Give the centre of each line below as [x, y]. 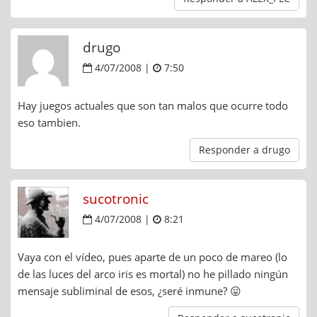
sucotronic [116, 199]
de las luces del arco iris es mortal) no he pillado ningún [153, 274]
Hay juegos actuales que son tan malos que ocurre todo [153, 106]
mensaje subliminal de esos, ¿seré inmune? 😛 [129, 291]
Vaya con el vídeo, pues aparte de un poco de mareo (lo [152, 257]
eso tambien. [49, 123]
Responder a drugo [244, 150]
